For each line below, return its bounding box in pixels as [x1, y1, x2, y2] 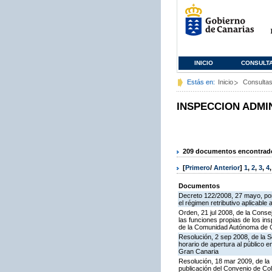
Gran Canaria [178, 248, 219, 256]
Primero [185, 164, 210, 172]
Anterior [214, 164, 240, 172]
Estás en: [187, 78, 215, 86]
